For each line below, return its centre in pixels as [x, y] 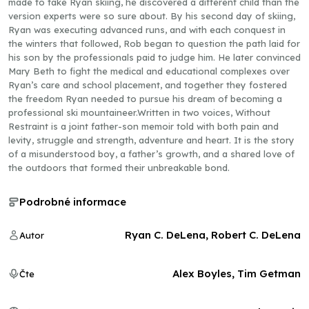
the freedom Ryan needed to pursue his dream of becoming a [145, 99]
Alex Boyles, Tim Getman [237, 273]
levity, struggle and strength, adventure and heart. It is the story [151, 140]
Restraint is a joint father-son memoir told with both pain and [143, 126]
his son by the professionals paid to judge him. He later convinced [154, 57]
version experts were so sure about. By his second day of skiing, [152, 16]
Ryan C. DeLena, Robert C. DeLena [213, 235]
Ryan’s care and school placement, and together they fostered [148, 85]
